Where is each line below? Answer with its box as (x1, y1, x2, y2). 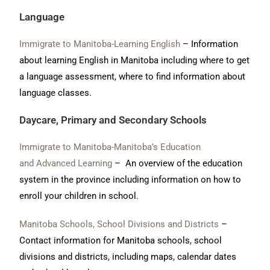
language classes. (19, 87, 92, 98)
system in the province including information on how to (19, 174, 242, 185)
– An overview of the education (112, 157, 243, 169)
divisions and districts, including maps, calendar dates (19, 251, 237, 262)
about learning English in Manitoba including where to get (19, 54, 250, 66)
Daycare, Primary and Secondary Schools (19, 113, 207, 126)
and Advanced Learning (19, 157, 113, 169)
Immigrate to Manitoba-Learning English (19, 38, 181, 49)
